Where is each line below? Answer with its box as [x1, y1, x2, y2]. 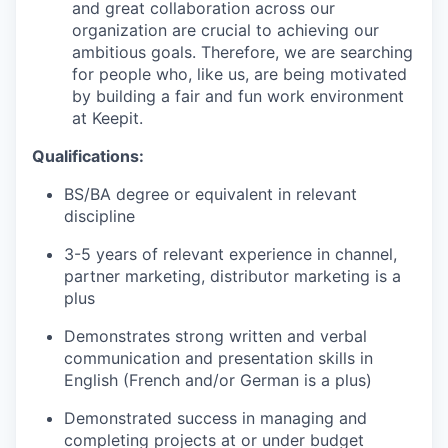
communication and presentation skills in [64, 348, 373, 368]
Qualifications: [32, 146, 144, 166]
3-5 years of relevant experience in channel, [64, 244, 397, 264]
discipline [64, 206, 135, 226]
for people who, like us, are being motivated [72, 64, 407, 84]
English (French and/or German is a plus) [64, 370, 372, 390]
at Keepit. [72, 108, 143, 128]
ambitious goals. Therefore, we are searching [72, 42, 413, 62]
